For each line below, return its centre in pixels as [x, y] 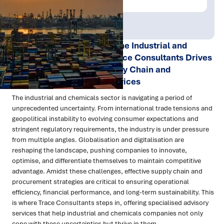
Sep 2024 [33, 27]
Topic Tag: [77, 17]
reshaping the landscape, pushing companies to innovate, [99, 150]
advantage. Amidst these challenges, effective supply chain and [107, 171]
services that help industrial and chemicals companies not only [107, 213]
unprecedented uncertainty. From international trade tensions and [112, 108]
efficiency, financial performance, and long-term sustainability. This [113, 192]
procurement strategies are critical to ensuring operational [100, 182]
